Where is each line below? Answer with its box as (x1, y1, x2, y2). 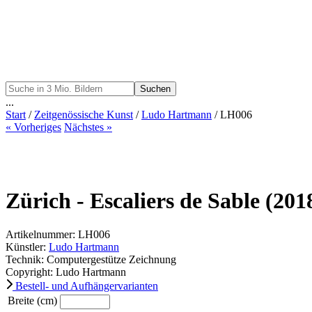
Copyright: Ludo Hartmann (6, 266, 126, 279)
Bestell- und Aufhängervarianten (13, 280, 158, 292)
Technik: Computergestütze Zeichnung (6, 253, 176, 266)
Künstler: (6, 241, 49, 253)
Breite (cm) (8, 295, 57, 307)
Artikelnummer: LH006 (6, 228, 110, 241)
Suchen (140, 84, 171, 95)
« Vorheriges (6, 121, 61, 134)
